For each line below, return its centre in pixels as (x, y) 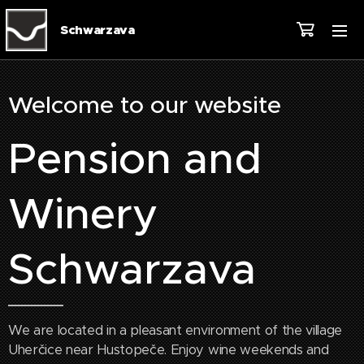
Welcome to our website (145, 105)
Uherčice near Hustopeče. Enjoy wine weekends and (169, 350)
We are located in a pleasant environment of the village (175, 330)
